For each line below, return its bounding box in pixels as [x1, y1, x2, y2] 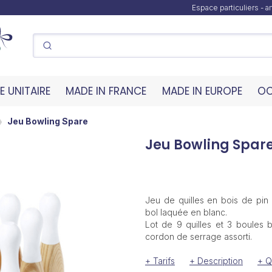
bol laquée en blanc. [144, 207, 227, 217]
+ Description [189, 256, 243, 266]
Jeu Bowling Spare [7, 115, 88, 126]
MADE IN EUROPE [161, 84, 242, 98]
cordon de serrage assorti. [144, 231, 252, 242]
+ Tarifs [144, 256, 175, 266]
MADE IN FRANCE [66, 84, 147, 98]
